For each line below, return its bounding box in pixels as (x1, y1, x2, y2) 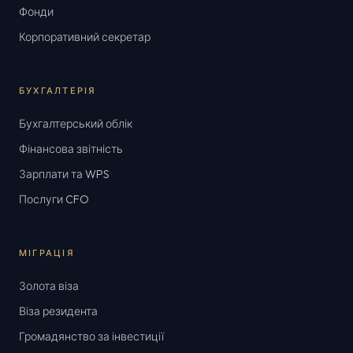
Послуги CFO (19, 192, 89, 206)
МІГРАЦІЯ (19, 247, 75, 258)
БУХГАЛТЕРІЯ (19, 85, 97, 96)
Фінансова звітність (19, 142, 123, 156)
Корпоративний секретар (19, 30, 150, 44)
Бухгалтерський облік (19, 117, 132, 131)
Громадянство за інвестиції (19, 329, 164, 344)
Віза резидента (19, 304, 98, 318)
